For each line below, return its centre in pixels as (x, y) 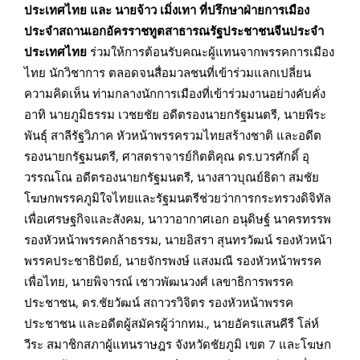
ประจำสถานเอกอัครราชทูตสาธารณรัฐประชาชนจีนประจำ (174, 30)
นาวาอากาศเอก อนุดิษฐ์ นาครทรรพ (239, 218)
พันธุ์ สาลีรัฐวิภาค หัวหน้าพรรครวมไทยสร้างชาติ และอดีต (173, 135)
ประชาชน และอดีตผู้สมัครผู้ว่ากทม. (115, 323)
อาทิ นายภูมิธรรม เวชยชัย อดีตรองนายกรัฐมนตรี (151, 114)
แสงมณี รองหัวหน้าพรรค (256, 260)
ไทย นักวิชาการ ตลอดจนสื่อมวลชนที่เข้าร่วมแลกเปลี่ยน (168, 72)
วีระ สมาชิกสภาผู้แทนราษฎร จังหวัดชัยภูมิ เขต (146, 344)
